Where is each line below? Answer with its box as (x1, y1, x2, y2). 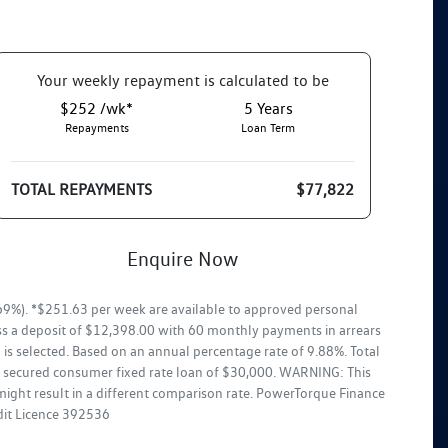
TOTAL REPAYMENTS (11, 179, 153, 199)
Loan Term (241, 119, 296, 135)
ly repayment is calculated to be (107, 70, 329, 90)
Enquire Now (127, 246, 239, 271)
